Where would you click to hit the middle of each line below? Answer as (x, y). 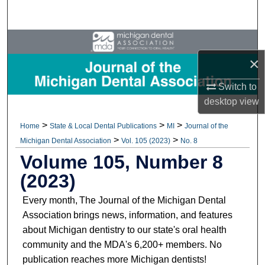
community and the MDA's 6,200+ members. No (122, 244)
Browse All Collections (132, 43)
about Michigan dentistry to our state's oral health (124, 230)
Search (140, 14)
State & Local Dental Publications (104, 126)
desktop (220, 101)
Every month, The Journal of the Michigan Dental (124, 200)
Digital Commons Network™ (137, 132)
